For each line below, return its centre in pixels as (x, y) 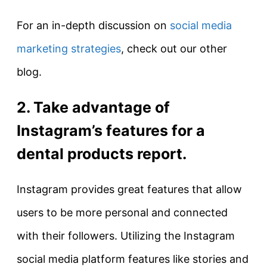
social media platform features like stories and (133, 259)
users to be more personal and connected (122, 213)
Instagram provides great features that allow (129, 190)
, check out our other (174, 48)
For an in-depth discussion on (93, 25)
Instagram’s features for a (111, 130)
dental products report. (102, 153)
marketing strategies (69, 48)
